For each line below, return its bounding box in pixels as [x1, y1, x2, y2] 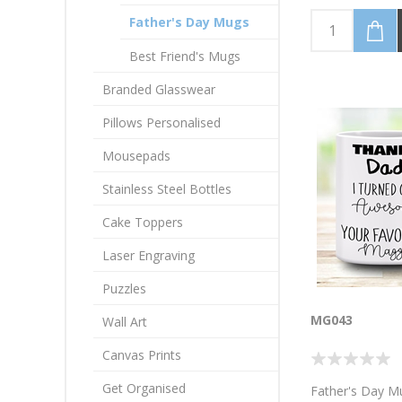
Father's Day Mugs [129, 13, 249, 31]
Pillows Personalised [102, 114, 221, 131]
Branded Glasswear [102, 81, 215, 98]
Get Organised [102, 380, 186, 397]
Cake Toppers [102, 214, 183, 231]
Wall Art [102, 313, 147, 330]
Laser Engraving [102, 247, 195, 264]
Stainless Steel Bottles [102, 180, 232, 197]
